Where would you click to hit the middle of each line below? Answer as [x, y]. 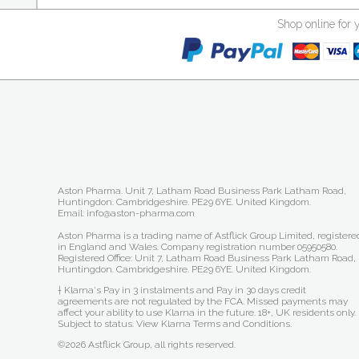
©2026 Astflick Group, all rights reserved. [147, 345]
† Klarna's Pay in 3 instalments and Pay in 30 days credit [182, 290]
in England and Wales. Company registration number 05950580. [198, 247]
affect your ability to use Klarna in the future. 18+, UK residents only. [207, 313]
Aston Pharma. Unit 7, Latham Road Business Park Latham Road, [202, 191]
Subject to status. [97, 324]
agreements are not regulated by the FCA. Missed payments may [203, 301]
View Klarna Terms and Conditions [213, 324]
